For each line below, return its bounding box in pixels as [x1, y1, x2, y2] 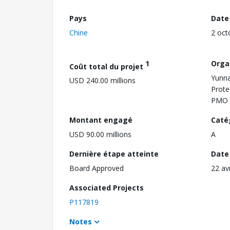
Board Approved [69, 163, 124, 173]
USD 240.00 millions [69, 75, 136, 86]
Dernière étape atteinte [69, 148, 159, 159]
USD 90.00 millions [69, 129, 131, 139]
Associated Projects [69, 182, 144, 193]
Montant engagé [69, 114, 132, 125]
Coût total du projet [69, 61, 145, 71]
